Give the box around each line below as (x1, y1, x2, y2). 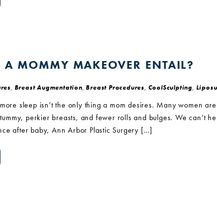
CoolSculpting (148, 84, 193, 91)
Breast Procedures (86, 84, 145, 91)
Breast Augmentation (14, 84, 82, 91)
